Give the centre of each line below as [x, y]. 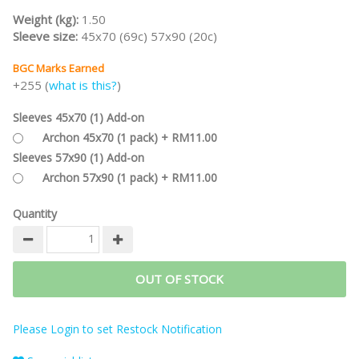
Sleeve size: [47, 36]
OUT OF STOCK [179, 279]
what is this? [83, 85]
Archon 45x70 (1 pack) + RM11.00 [130, 138]
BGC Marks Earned [58, 69]
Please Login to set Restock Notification [117, 329]
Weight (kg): [47, 20]
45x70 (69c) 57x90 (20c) [149, 36]
